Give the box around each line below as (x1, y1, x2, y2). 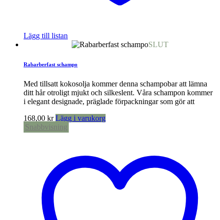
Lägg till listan (24, 31, 68, 40)
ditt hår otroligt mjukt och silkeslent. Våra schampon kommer (24, 88, 213, 97)
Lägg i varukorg (55, 113, 106, 122)
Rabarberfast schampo (24, 61, 78, 67)
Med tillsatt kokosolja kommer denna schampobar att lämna (24, 79, 207, 88)
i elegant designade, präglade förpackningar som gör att (24, 97, 194, 106)
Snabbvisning (25, 122, 67, 131)
